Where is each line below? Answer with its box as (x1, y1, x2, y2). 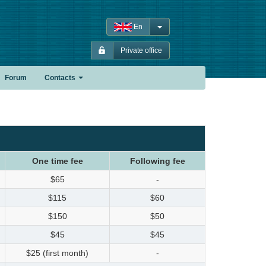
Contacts (45, 74, 75, 82)
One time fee (31, 156, 83, 166)
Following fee (129, 156, 185, 166)
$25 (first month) (26, 248, 88, 258)
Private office (121, 46, 162, 55)
